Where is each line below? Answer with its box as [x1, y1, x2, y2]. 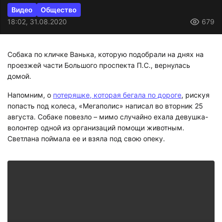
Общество [41, 5, 77, 14]
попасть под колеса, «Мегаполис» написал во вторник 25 [7, 101, 203, 110]
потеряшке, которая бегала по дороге [53, 90, 181, 99]
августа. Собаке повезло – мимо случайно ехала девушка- [7, 112, 208, 121]
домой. [7, 72, 31, 81]
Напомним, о [7, 90, 53, 99]
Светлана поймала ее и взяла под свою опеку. [7, 134, 165, 143]
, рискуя [181, 90, 210, 99]
